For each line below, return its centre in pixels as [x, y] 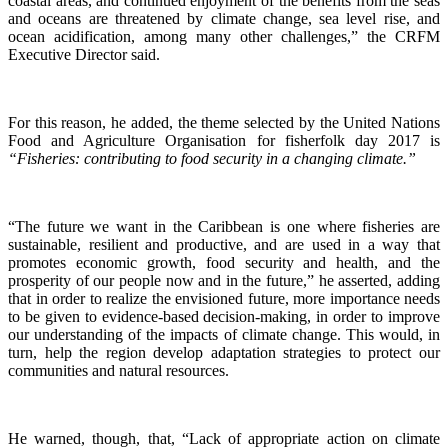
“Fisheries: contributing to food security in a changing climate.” [212, 159]
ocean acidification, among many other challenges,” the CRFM [224, 37]
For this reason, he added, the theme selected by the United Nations [224, 123]
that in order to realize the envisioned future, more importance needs [224, 299]
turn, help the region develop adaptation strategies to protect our [224, 353]
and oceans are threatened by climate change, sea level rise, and [224, 19]
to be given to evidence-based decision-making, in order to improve [224, 317]
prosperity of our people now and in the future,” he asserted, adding [224, 281]
